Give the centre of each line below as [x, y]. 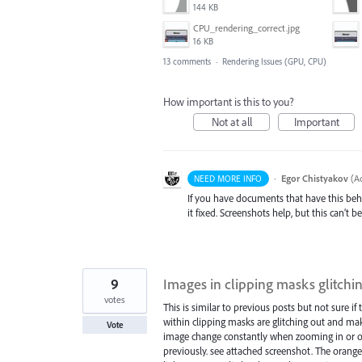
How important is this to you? [229, 102]
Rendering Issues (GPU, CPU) [274, 62]
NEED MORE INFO [228, 179]
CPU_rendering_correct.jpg [246, 28]
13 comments [187, 62]
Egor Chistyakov [314, 179]
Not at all [232, 122]
